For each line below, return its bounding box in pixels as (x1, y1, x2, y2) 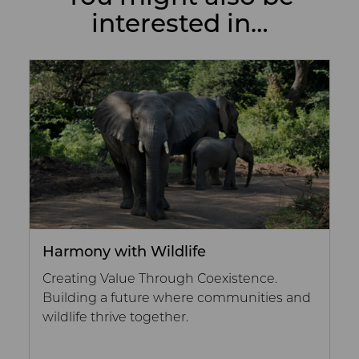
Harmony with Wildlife (42, 244, 206, 260)
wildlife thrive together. (42, 311, 188, 325)
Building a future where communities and (42, 292, 311, 305)
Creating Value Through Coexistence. (42, 272, 277, 286)
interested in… (91, 14, 268, 39)
